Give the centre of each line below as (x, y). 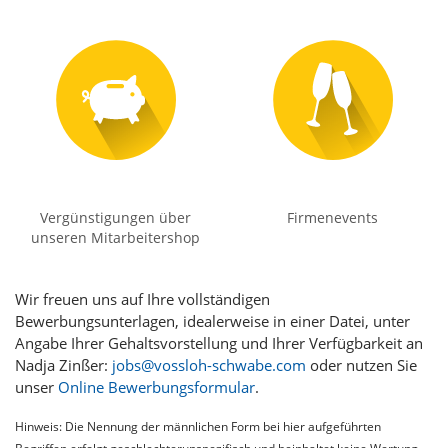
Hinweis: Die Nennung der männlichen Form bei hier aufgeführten (198, 427)
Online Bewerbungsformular (156, 387)
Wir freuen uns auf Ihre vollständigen (142, 299)
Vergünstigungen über (115, 218)
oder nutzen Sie (361, 365)
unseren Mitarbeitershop (115, 238)
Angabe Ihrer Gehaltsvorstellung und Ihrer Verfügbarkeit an (219, 343)
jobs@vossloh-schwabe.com (209, 365)
